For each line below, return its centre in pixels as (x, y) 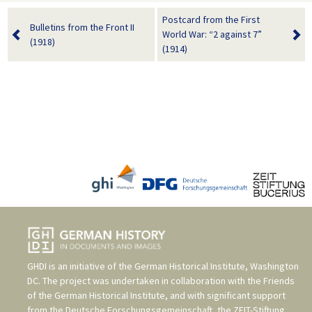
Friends (279, 280)
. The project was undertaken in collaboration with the (151, 280)
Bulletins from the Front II (82, 27)
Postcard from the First (211, 20)
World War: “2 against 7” (212, 34)
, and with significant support (225, 295)
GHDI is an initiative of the (81, 266)
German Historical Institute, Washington (217, 266)
